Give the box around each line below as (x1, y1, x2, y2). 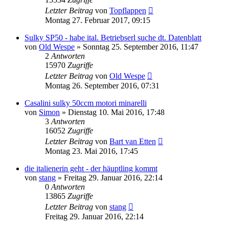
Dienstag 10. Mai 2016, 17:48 (68, 108, 165, 117)
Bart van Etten (109, 137, 156, 146)
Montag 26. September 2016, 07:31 (45, 81, 159, 90)
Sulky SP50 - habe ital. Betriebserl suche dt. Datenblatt (25, 33, 201, 42)
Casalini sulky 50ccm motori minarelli (25, 99, 147, 108)
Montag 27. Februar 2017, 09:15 (45, 16, 150, 25)
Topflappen (109, 6, 146, 15)
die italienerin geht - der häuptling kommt (25, 164, 157, 173)
